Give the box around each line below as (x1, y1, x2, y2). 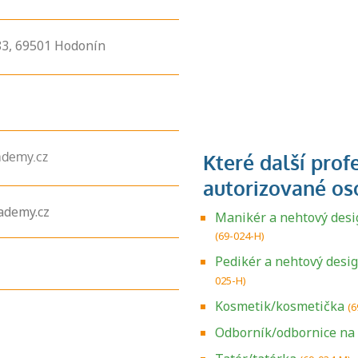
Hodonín (54, 36, 105, 54)
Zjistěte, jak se (133, 328, 225, 345)
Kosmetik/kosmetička (215, 297, 344, 315)
